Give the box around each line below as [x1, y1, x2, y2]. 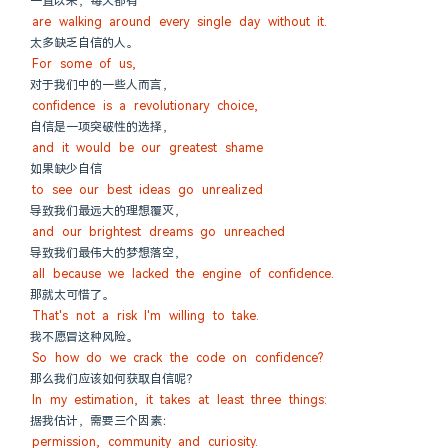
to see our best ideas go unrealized [32, 182, 263, 198]
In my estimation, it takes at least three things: [32, 392, 327, 408]
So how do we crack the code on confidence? [32, 350, 323, 366]
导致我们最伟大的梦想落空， [30, 245, 186, 261]
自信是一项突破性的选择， [30, 119, 174, 135]
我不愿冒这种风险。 [30, 329, 138, 345]
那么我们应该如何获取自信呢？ [30, 371, 198, 387]
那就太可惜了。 [30, 287, 114, 303]
